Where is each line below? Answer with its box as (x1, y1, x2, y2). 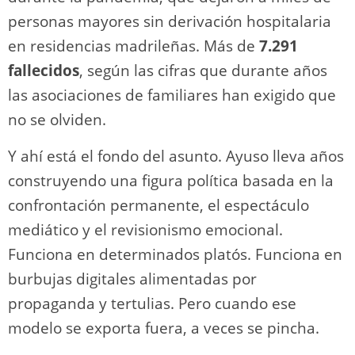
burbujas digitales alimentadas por (8, 268, 257, 289)
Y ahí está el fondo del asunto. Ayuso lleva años (8, 145, 344, 166)
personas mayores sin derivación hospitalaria (8, 10, 331, 32)
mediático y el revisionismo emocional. (8, 219, 283, 240)
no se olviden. (8, 109, 106, 130)
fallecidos (8, 59, 79, 81)
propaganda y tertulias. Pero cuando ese (8, 292, 296, 314)
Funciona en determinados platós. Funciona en (8, 243, 342, 265)
